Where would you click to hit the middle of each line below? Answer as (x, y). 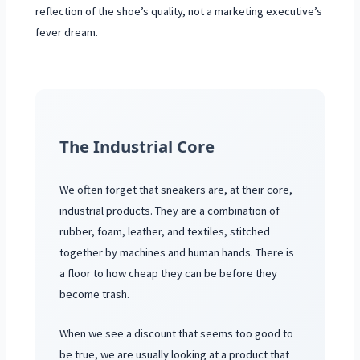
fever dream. (67, 32)
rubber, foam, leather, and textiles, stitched (164, 231)
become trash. (94, 294)
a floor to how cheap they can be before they (168, 273)
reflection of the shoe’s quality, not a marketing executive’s (179, 11)
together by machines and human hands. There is (176, 252)
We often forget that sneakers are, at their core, (176, 189)
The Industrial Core (137, 146)
